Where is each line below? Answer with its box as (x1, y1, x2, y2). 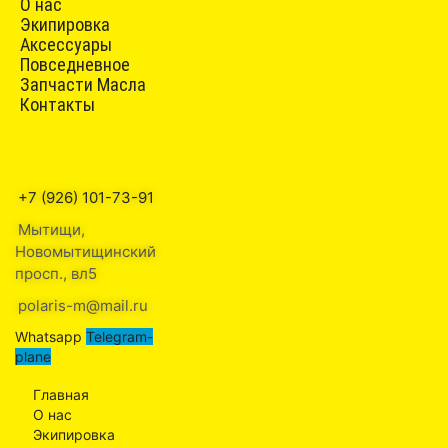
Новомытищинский (15, 242, 156, 262)
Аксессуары (20, 34, 112, 56)
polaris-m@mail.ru (18, 296, 148, 316)
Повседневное (20, 54, 130, 76)
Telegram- (86, 328, 153, 346)
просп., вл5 (15, 264, 97, 284)
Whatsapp (15, 328, 82, 346)
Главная (33, 386, 89, 404)
